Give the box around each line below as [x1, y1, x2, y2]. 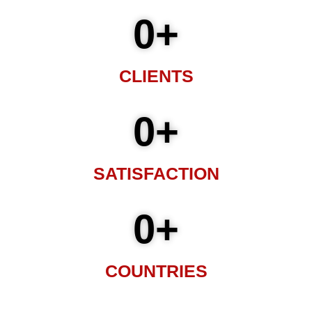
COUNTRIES [104, 261, 208, 281]
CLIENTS [118, 66, 194, 86]
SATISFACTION [93, 164, 219, 184]
